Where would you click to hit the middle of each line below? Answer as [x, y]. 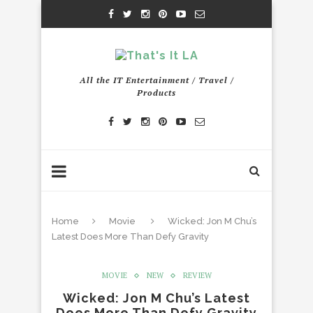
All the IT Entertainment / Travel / [156, 80]
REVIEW [197, 275]
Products [156, 93]
